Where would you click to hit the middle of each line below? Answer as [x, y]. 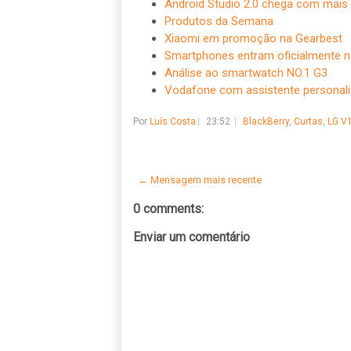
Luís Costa [172, 121]
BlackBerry [266, 121]
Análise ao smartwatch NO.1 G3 [246, 72]
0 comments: [168, 208]
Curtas [308, 121]
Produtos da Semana [219, 21]
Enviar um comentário [191, 237]
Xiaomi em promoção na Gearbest [253, 38]
